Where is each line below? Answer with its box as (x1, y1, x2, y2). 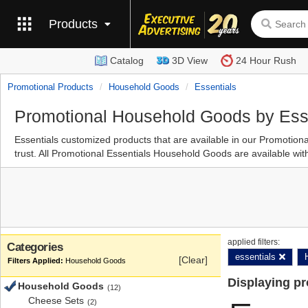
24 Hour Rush (235, 55, 296, 66)
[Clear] (179, 254, 208, 265)
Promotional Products (8, 82, 93, 92)
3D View (171, 55, 208, 66)
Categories (7, 241, 63, 254)
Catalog (109, 55, 144, 66)
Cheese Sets (28, 295, 84, 306)
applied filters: (228, 237, 280, 247)
